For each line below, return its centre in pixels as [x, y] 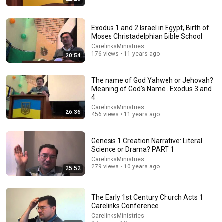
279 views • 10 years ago [125, 166]
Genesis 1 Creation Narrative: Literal [147, 141]
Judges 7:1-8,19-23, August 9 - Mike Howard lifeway [113, 61]
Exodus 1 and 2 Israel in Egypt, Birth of [150, 28]
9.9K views [95, 79]
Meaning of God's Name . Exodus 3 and [151, 88]
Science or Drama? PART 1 [133, 149]
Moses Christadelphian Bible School [147, 36]
